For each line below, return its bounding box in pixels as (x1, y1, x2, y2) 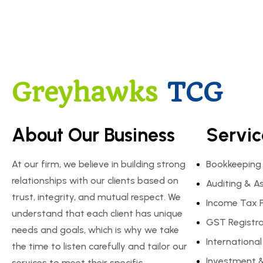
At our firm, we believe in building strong (12, 159, 186, 170)
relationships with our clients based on (12, 175, 178, 186)
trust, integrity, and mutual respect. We (12, 191, 181, 203)
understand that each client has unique (12, 208, 183, 219)
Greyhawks (12, 77, 158, 108)
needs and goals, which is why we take (12, 224, 179, 235)
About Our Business (12, 124, 175, 146)
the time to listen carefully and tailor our (12, 241, 187, 252)
